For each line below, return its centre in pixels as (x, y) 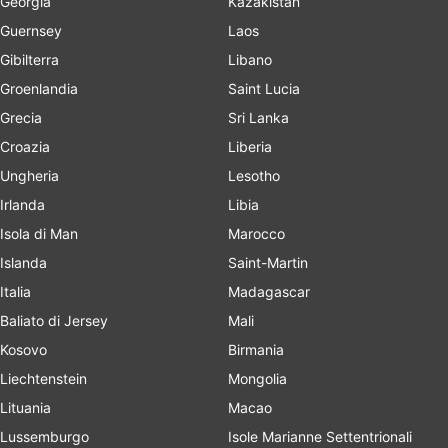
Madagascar (269, 291)
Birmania (256, 349)
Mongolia (257, 378)
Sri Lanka (258, 117)
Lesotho (254, 175)
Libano (250, 59)
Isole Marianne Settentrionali (320, 436)
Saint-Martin (268, 262)
